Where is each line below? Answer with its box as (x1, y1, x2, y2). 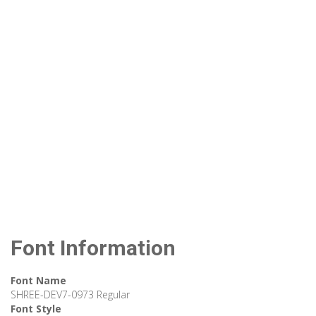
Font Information (11, 236, 176, 261)
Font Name (11, 274, 66, 288)
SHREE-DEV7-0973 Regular (11, 288, 130, 302)
